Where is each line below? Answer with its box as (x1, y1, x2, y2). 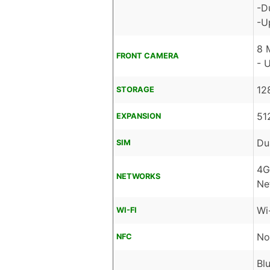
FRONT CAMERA (116, 51, 179, 61)
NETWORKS (116, 172, 160, 181)
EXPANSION (116, 111, 161, 121)
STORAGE (116, 85, 154, 95)
